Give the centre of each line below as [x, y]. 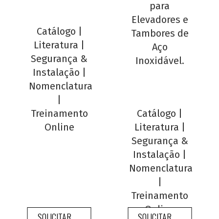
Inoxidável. [160, 61]
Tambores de [160, 33]
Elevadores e [160, 20]
